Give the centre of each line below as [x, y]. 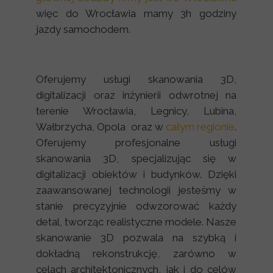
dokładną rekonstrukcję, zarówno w [136, 253]
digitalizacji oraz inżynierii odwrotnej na [136, 95]
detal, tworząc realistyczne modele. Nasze [136, 222]
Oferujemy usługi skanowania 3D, [136, 79]
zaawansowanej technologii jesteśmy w [136, 190]
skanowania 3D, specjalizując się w [136, 158]
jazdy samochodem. [83, 29]
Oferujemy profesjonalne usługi [136, 143]
